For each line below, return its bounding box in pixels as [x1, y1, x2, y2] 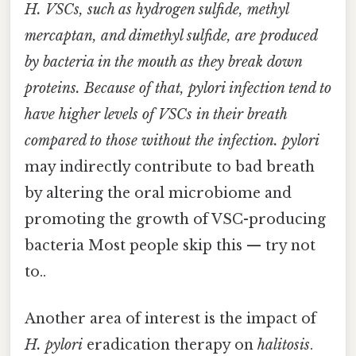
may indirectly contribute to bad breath [25, 157, 315, 176]
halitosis [257, 336, 310, 354]
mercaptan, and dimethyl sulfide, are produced [25, 26, 317, 44]
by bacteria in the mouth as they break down [25, 52, 302, 71]
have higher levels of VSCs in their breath [25, 105, 287, 123]
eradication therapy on [83, 336, 257, 354]
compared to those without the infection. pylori [25, 131, 319, 149]
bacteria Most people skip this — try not [25, 236, 315, 254]
